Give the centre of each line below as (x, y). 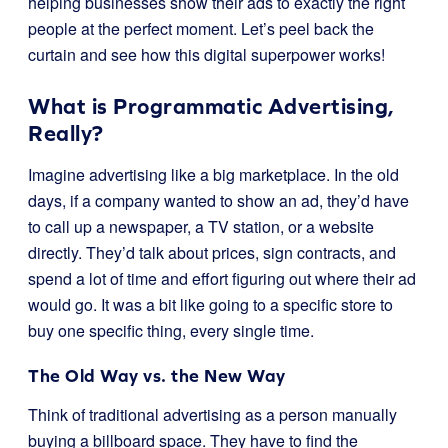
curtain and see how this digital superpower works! (206, 54)
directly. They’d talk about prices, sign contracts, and (212, 252)
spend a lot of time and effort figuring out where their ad (222, 278)
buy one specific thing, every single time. (171, 330)
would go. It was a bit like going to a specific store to (210, 304)
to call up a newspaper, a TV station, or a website (201, 226)
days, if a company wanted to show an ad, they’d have (218, 200)
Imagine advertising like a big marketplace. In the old (213, 174)
